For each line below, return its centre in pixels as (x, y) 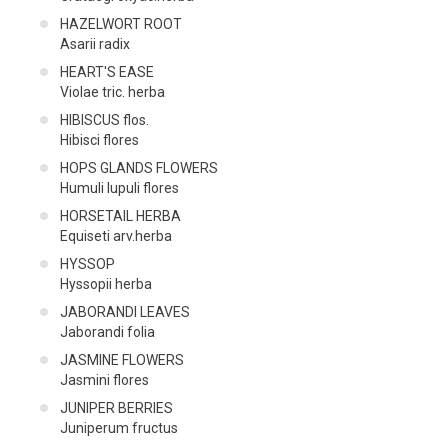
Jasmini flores (104, 379)
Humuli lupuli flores (119, 187)
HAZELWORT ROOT (121, 23)
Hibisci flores (99, 139)
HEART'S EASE (107, 71)
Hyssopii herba (106, 283)
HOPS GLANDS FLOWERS (139, 167)
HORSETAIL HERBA (120, 215)
